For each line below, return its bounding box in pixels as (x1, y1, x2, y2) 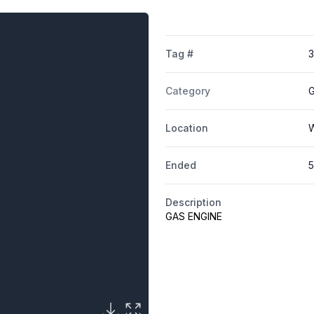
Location (165, 122, 208, 135)
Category (165, 85, 210, 97)
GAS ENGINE (165, 210, 222, 223)
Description (165, 196, 221, 209)
